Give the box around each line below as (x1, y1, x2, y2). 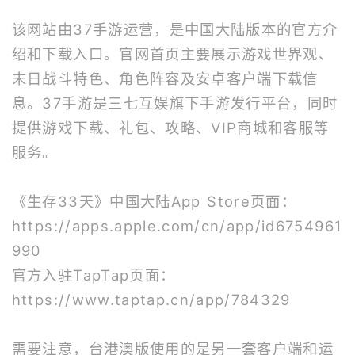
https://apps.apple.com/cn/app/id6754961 (11, 217, 343, 235)
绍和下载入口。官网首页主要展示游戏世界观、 (11, 45, 334, 63)
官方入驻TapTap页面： (11, 266, 176, 284)
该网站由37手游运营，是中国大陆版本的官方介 (11, 21, 338, 38)
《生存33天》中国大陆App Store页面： (11, 193, 297, 210)
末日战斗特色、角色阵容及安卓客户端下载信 (11, 70, 319, 87)
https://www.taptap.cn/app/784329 (11, 291, 291, 308)
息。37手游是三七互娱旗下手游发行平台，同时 (11, 94, 338, 112)
